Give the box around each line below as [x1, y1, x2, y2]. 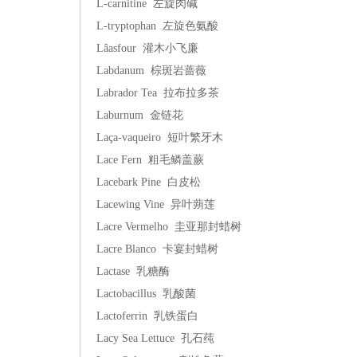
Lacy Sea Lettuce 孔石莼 [96, 332, 214, 344]
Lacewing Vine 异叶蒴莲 [96, 198, 215, 210]
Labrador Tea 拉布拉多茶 [96, 87, 219, 99]
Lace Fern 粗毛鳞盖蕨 [96, 154, 204, 166]
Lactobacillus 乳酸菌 [96, 288, 196, 300]
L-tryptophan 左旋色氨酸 [96, 20, 218, 32]
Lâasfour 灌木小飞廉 [96, 42, 198, 54]
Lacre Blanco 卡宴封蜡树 [96, 243, 218, 255]
